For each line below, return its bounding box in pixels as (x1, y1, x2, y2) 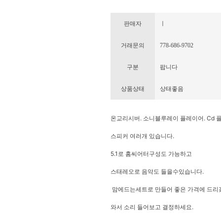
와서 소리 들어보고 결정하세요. (110, 203, 193, 211)
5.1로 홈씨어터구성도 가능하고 (110, 150, 192, 157)
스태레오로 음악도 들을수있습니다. (110, 168, 204, 175)
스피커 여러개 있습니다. (110, 132, 174, 140)
